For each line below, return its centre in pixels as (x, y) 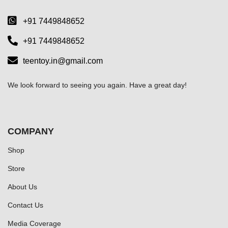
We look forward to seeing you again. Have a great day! (97, 85)
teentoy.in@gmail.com (63, 61)
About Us (22, 187)
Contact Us (25, 205)
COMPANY (31, 131)
